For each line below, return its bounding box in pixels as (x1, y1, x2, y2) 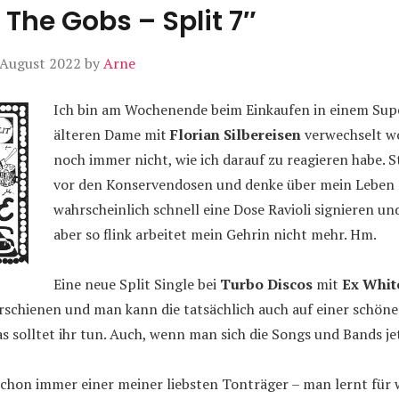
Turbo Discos (220, 274, 313, 294)
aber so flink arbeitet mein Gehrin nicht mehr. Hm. (53, 224, 377, 244)
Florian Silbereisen (170, 125, 301, 144)
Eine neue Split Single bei (53, 274, 220, 294)
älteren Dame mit (53, 125, 170, 144)
